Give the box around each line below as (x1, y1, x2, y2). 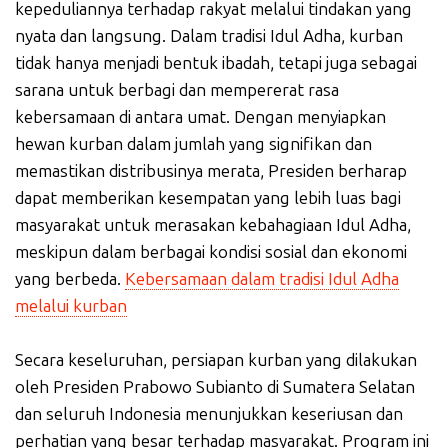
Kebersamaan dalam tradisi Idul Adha (125, 268, 399, 289)
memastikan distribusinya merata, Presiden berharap (15, 160, 407, 181)
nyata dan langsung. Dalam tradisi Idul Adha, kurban (15, 25, 403, 46)
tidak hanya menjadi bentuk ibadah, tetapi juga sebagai (15, 52, 417, 73)
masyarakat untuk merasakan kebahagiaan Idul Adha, (15, 214, 411, 235)
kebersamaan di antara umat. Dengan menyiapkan (15, 106, 386, 127)
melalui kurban (15, 295, 127, 316)
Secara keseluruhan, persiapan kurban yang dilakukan (15, 349, 417, 370)
